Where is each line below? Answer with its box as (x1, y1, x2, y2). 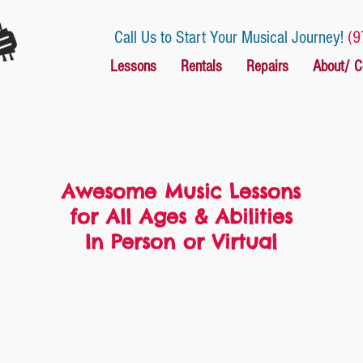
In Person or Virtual (85, 229, 277, 254)
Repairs (246, 58, 288, 75)
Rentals (180, 58, 222, 75)
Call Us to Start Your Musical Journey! (113, 28, 348, 48)
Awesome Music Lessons (62, 179, 301, 203)
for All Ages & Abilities (70, 204, 293, 228)
